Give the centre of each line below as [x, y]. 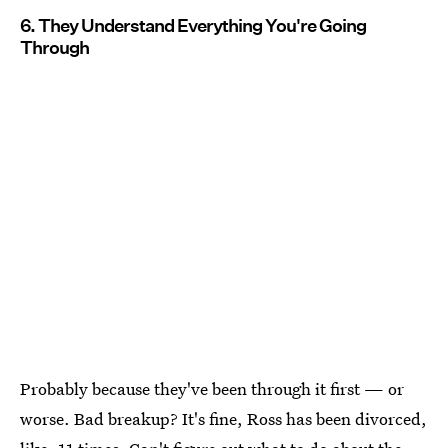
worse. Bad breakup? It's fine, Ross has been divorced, [223, 418]
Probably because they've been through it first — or [212, 388]
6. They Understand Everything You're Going [193, 26]
